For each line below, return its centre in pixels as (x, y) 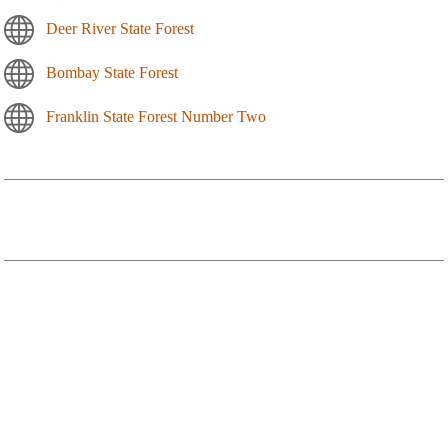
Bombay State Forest (112, 73)
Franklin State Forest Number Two (156, 117)
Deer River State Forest (120, 29)
